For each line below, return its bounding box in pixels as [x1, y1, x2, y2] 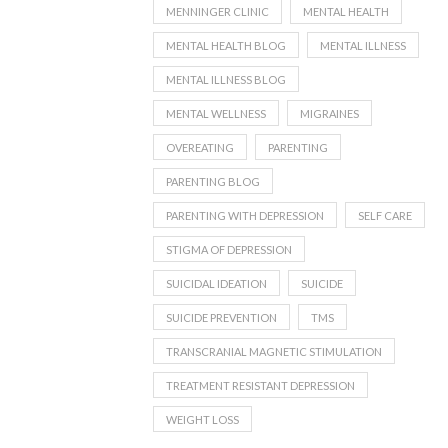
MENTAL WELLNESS [166, 107, 267, 120]
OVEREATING [166, 141, 235, 154]
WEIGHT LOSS [166, 413, 240, 426]
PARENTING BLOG [166, 175, 261, 188]
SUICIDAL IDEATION [166, 277, 268, 290]
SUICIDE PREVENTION [166, 311, 278, 324]
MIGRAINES [300, 107, 360, 120]
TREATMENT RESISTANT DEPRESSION [166, 379, 356, 392]
